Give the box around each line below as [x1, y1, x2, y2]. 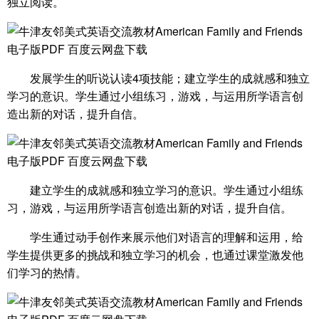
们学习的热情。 [7, 263, 87, 281]
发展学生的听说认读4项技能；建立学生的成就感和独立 [30, 69, 310, 86]
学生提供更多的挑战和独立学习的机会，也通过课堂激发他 [7, 246, 303, 263]
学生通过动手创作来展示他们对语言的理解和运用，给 [30, 228, 303, 245]
